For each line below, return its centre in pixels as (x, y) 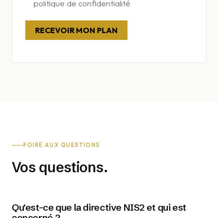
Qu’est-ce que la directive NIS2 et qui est (99, 208)
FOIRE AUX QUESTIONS (62, 145)
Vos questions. (60, 167)
